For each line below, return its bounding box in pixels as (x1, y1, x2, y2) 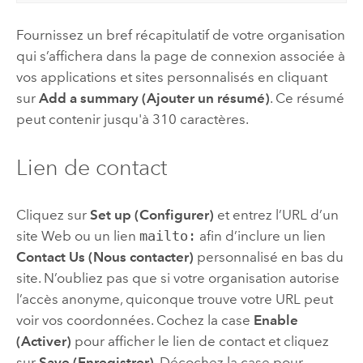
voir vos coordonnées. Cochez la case (15, 312, 254, 329)
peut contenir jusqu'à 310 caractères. (15, 111, 249, 128)
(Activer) (15, 333, 71, 350)
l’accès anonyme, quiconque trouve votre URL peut (15, 291, 333, 308)
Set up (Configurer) (89, 207, 214, 224)
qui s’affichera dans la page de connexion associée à (15, 48, 345, 65)
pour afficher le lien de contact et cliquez (70, 333, 329, 350)
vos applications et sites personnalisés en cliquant (15, 69, 327, 86)
